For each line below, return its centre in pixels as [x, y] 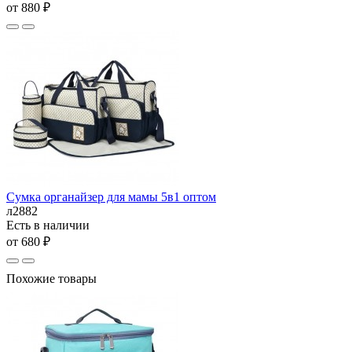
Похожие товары [51, 278]
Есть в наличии [48, 225]
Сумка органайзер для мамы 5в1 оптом [111, 196]
